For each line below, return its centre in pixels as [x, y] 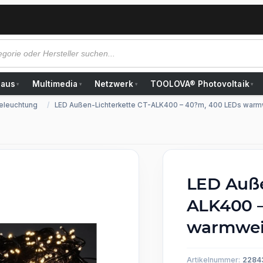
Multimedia [55, 84]
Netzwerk [114, 84]
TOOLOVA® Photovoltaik [200, 84]
